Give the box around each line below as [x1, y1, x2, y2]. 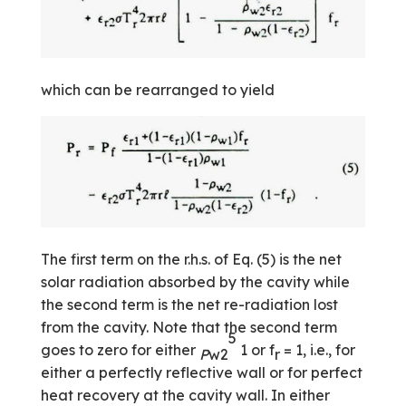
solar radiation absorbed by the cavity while [40, 273, 350, 292]
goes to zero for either [40, 341, 199, 360]
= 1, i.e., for [279, 341, 355, 360]
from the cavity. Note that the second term [40, 318, 337, 337]
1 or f [236, 341, 275, 360]
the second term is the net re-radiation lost [40, 295, 338, 314]
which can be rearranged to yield [40, 80, 275, 99]
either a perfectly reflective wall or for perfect [40, 363, 362, 382]
